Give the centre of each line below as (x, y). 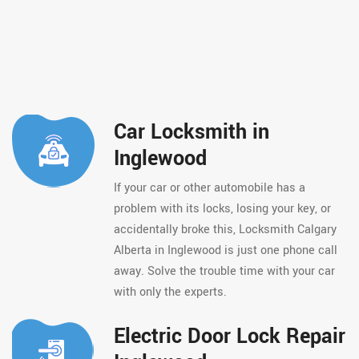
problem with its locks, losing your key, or (222, 209)
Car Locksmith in (191, 132)
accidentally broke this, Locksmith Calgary (225, 230)
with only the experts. (170, 292)
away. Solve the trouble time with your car (224, 271)
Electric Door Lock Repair (229, 337)
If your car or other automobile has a (209, 188)
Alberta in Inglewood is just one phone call (225, 250)
